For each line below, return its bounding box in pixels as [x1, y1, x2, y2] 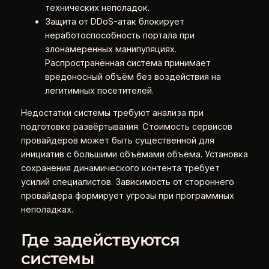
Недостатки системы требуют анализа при [20, 107, 204, 119]
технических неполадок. [44, 2, 150, 13]
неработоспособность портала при [44, 29, 195, 41]
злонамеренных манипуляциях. [44, 43, 177, 55]
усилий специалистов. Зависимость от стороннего [20, 177, 234, 188]
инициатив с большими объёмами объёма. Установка [20, 149, 248, 160]
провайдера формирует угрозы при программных [20, 190, 234, 202]
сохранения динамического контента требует [20, 163, 220, 174]
